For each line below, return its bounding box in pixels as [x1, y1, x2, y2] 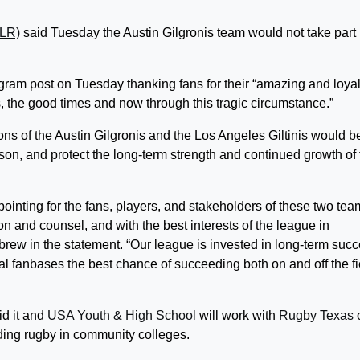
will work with [196, 309, 279, 322]
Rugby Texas [279, 309, 354, 322]
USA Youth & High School [47, 309, 196, 322]
